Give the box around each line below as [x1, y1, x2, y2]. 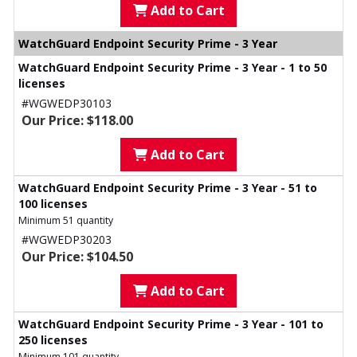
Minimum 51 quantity [18, 214, 113, 228]
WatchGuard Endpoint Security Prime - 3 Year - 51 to [18, 180, 317, 196]
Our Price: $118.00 [22, 112, 133, 130]
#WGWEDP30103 [22, 96, 112, 112]
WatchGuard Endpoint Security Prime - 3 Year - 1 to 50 [18, 60, 327, 76]
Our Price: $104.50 [22, 248, 133, 266]
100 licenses [18, 196, 88, 212]
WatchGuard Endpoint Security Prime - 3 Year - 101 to [18, 316, 324, 332]
